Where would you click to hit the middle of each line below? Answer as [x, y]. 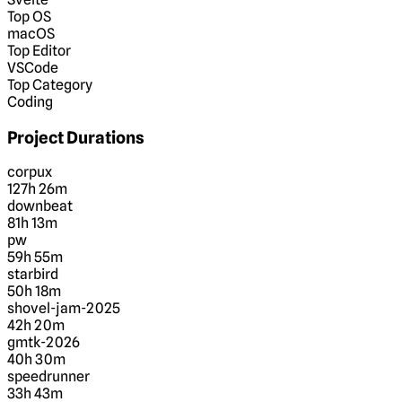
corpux [30, 172]
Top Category [50, 84]
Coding [30, 101]
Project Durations [76, 137]
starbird [33, 275]
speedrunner [48, 377]
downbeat [40, 206]
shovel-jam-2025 [64, 309]
